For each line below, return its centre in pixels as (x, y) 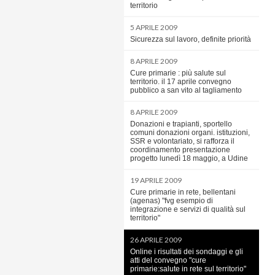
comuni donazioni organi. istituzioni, (190, 133)
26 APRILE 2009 (156, 240)
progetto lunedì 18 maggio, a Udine (189, 158)
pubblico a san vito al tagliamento (186, 90)
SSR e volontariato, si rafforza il (182, 141)
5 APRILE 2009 (154, 27)
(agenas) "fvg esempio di (172, 201)
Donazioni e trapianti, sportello (181, 124)
